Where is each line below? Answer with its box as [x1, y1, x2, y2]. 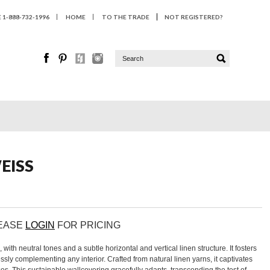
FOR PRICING [54, 220, 121, 230]
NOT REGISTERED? [164, 13, 222, 20]
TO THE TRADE [101, 13, 149, 20]
